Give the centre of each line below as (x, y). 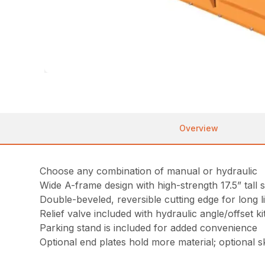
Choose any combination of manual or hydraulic (149, 171)
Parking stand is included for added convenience (149, 228)
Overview (199, 128)
